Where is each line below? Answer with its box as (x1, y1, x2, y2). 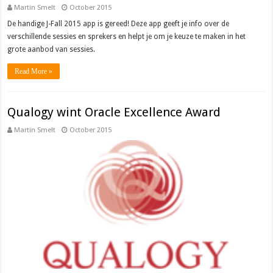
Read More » (15, 66, 53, 76)
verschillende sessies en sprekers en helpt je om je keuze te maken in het (7, 32, 246, 41)
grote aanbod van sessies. (7, 44, 96, 54)
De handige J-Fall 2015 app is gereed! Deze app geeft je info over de (7, 19, 230, 28)
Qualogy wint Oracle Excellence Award (7, 104, 221, 119)
